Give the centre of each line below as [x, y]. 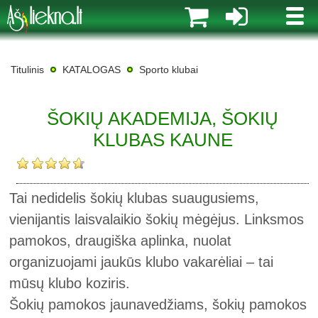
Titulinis [27, 70]
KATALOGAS [92, 70]
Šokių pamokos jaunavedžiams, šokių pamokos [158, 305]
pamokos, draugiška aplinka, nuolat [121, 241]
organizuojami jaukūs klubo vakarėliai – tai [142, 262]
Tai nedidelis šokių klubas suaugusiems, [135, 198]
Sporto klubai [169, 70]
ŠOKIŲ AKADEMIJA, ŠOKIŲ [163, 119]
